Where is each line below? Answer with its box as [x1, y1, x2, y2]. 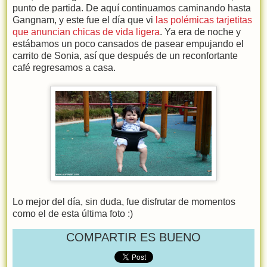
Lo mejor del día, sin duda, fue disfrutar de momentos [13, 196, 235, 207]
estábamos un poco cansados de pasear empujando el [13, 38, 244, 49]
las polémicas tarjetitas [156, 14, 252, 25]
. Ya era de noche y [160, 26, 241, 37]
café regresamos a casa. [13, 62, 116, 73]
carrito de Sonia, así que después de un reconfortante [13, 50, 238, 61]
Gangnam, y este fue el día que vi [13, 14, 156, 25]
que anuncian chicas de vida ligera [13, 26, 160, 37]
